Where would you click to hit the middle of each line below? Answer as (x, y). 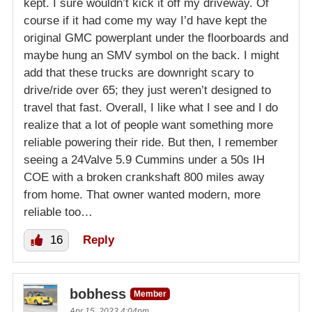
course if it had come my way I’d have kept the (145, 21)
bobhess (98, 294)
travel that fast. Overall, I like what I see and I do (151, 108)
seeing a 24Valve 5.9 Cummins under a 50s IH (144, 160)
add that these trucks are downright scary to (139, 73)
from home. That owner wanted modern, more (142, 195)
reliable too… (58, 212)
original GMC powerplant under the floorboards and (156, 38)
